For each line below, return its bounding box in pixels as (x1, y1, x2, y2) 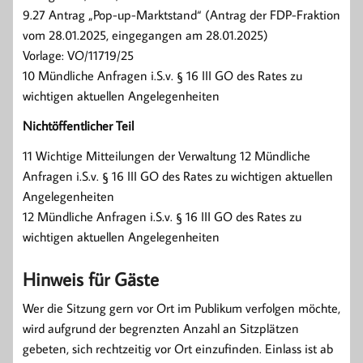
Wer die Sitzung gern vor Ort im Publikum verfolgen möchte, (23, 300, 340, 317)
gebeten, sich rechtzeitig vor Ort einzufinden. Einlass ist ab (23, 340, 333, 357)
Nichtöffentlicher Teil (23, 117, 134, 135)
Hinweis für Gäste (23, 267, 159, 292)
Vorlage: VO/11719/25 (23, 47, 134, 64)
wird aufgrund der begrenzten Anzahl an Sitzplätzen (23, 320, 299, 337)
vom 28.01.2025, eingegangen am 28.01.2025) (23, 27, 268, 44)
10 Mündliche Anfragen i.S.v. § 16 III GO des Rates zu (23, 67, 302, 84)
